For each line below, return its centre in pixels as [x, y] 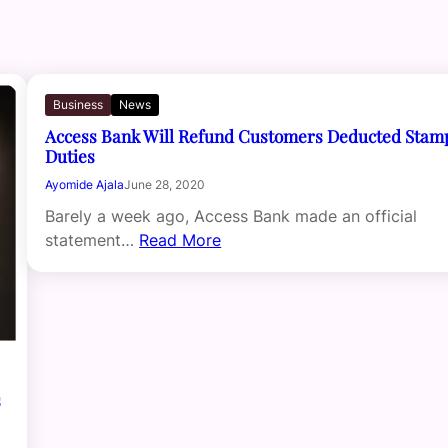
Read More [180, 240]
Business [78, 105]
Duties [70, 156]
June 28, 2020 [165, 185]
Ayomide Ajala [85, 185]
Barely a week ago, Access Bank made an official [231, 216]
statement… [92, 240]
